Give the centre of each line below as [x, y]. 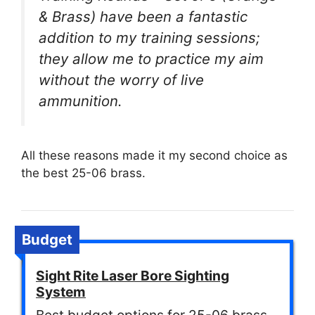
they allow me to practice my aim [151, 58]
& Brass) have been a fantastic [143, 16]
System [61, 292]
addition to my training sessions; [149, 37]
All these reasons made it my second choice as [154, 156]
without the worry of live [121, 79]
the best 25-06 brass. [83, 173]
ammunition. [81, 101]
